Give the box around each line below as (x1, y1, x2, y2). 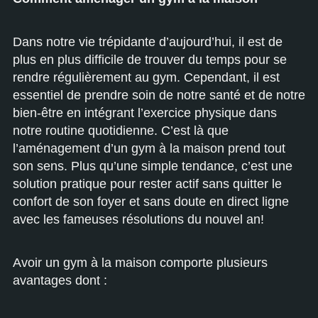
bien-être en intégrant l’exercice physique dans (13, 106, 277, 120)
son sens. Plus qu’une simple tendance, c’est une (13, 159, 292, 173)
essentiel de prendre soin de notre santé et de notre (13, 88, 305, 102)
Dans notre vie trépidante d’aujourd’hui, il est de (13, 35, 283, 49)
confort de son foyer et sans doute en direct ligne (13, 194, 289, 209)
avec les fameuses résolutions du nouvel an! (13, 212, 264, 226)
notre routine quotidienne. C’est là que (13, 124, 229, 138)
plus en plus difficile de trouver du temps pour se (13, 53, 287, 67)
